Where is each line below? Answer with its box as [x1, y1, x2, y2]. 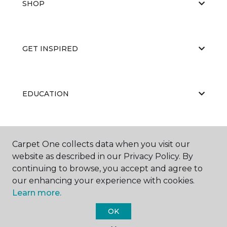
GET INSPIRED [22, 44, 78, 53]
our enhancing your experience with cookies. [12, 176, 195, 185]
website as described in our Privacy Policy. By [12, 152, 193, 161]
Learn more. [12, 188, 61, 198]
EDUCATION [22, 89, 69, 98]
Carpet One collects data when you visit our [12, 139, 190, 149]
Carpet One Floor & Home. [79, 214, 175, 224]
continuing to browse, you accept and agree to [12, 164, 203, 173]
